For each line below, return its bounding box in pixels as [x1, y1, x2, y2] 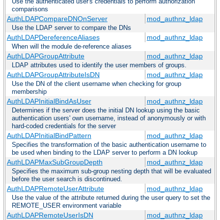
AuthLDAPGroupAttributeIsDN [6, 71, 100, 79]
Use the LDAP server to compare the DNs [12, 24, 131, 32]
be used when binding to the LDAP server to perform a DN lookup [12, 149, 197, 157]
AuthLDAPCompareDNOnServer [6, 15, 108, 23]
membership [12, 88, 47, 96]
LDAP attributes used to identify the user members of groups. [12, 61, 187, 69]
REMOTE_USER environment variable [12, 202, 121, 210]
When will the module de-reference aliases [12, 43, 132, 51]
